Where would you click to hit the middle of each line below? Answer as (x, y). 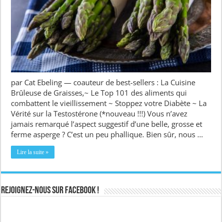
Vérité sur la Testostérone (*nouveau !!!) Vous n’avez (99, 113)
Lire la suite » (33, 152)
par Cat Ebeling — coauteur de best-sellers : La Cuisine (103, 82)
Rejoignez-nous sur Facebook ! (50, 191)
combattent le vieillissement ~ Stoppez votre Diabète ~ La (109, 103)
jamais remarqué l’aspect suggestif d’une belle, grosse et (107, 124)
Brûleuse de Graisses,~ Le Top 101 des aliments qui (99, 92)
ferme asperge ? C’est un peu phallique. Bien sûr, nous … (107, 134)
